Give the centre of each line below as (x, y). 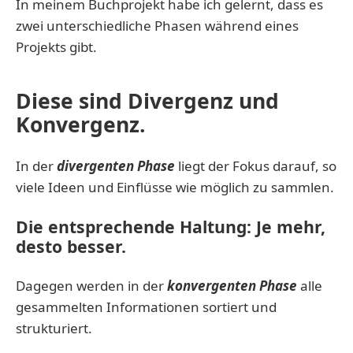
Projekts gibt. (56, 46)
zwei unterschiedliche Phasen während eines (157, 25)
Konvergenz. (81, 124)
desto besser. (71, 246)
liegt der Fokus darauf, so (256, 165)
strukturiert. (54, 328)
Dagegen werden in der (91, 285)
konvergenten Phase (232, 285)
